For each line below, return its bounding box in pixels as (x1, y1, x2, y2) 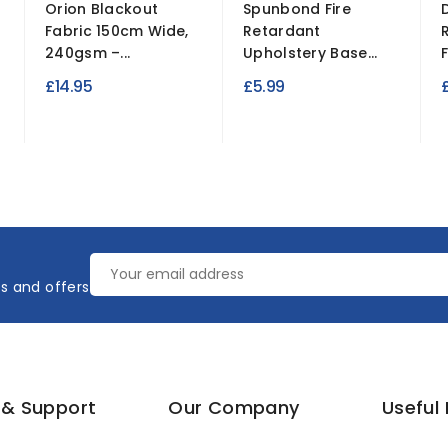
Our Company (168, 395, 300, 420)
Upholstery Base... (243, 43, 378, 63)
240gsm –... (45, 43, 131, 63)
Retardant (243, 21, 321, 41)
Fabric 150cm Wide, (45, 21, 189, 41)
